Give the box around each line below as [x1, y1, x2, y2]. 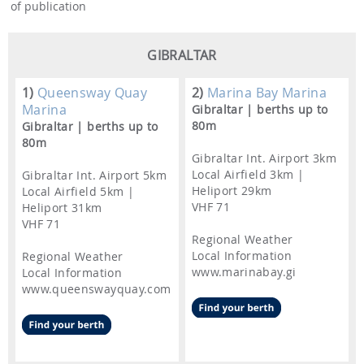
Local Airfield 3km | [192, 167, 304, 183]
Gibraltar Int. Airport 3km [192, 150, 337, 167]
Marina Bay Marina [203, 84, 327, 102]
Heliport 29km [192, 183, 272, 199]
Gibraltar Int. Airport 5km [22, 167, 167, 184]
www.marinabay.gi [192, 264, 297, 280]
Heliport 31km [22, 200, 102, 216]
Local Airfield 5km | [22, 184, 134, 200]
